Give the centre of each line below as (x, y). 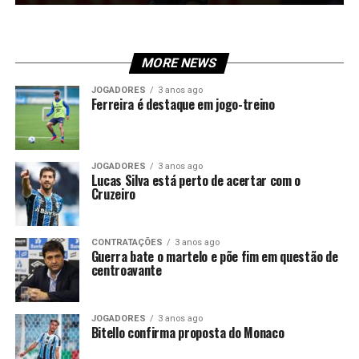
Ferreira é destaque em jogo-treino (183, 104)
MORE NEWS (180, 63)
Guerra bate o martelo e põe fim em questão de (214, 256)
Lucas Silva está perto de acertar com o (196, 180)
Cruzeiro (113, 194)
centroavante (126, 270)
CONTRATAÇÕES (127, 242)
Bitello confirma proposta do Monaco (188, 333)
